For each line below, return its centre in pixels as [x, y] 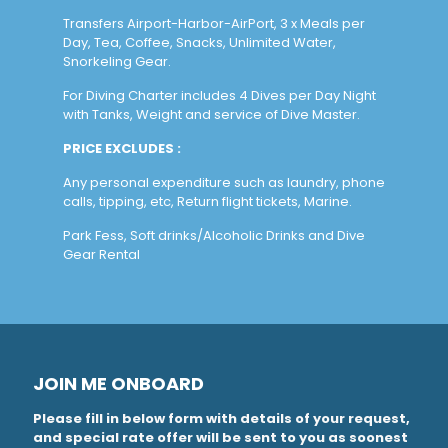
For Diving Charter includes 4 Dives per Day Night [219, 95]
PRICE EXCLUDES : [122, 148]
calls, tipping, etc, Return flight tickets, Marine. [207, 201]
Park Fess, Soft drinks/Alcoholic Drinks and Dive [214, 235]
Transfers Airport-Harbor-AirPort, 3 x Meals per [214, 23]
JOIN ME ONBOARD [118, 383]
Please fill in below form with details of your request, [221, 418]
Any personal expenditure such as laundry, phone [224, 182]
